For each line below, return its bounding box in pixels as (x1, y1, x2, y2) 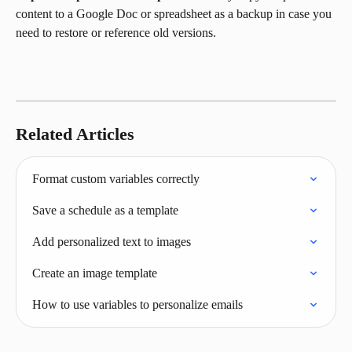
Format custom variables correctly (32, 172, 200, 186)
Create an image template (32, 266, 157, 280)
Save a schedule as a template (32, 203, 178, 218)
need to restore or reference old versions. (16, 26, 216, 40)
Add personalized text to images (32, 235, 191, 249)
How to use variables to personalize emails (32, 298, 243, 312)
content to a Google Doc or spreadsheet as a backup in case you (16, 7, 335, 21)
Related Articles (16, 124, 134, 145)
